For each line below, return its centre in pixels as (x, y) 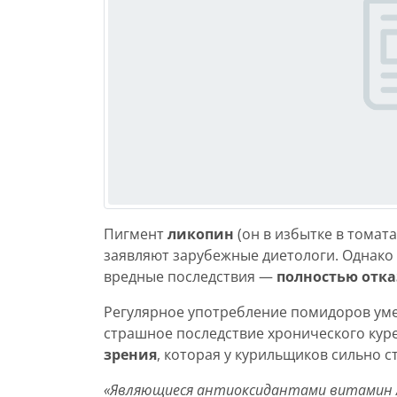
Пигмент (136, 234)
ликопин (201, 234)
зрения (130, 354)
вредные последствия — (190, 276)
